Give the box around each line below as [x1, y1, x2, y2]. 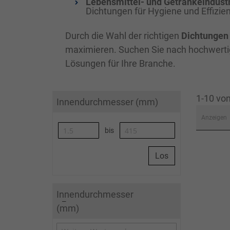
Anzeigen [201, 114, 227, 121]
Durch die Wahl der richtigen [65, 30, 181, 41]
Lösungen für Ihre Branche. [65, 58, 176, 69]
